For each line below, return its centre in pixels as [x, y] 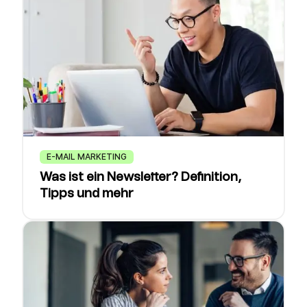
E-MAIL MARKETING [87, 157]
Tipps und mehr [87, 194]
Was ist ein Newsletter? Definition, [140, 177]
